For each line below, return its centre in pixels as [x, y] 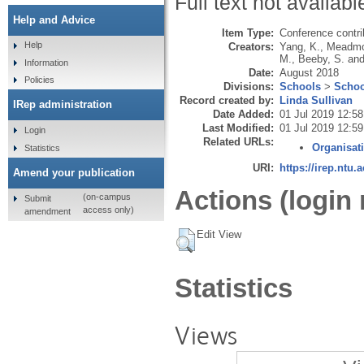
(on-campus [106, 197]
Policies [39, 80]
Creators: [251, 46]
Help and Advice [54, 19]
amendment [47, 211]
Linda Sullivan [316, 100]
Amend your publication [74, 172]
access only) [108, 210]
